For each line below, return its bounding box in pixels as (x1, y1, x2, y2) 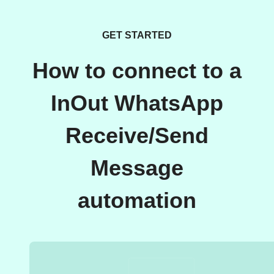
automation (78, 188, 196, 213)
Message (91, 156, 183, 181)
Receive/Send (65, 124, 209, 149)
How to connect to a (32, 59, 242, 84)
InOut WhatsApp (51, 91, 223, 116)
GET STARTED (102, 30, 172, 41)
